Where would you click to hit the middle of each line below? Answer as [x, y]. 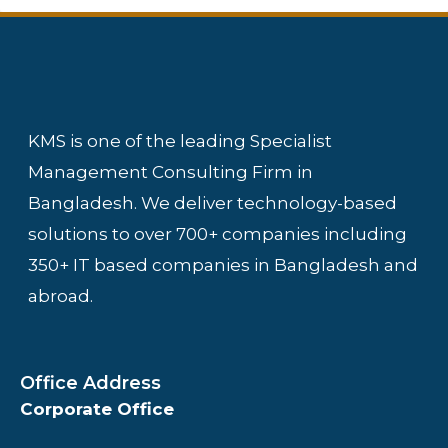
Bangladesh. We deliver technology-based [212, 203]
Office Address [90, 382]
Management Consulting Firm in [170, 172]
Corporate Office [97, 408]
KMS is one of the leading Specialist [180, 141]
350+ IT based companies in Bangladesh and [223, 265]
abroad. [60, 296]
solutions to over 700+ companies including [217, 234]
